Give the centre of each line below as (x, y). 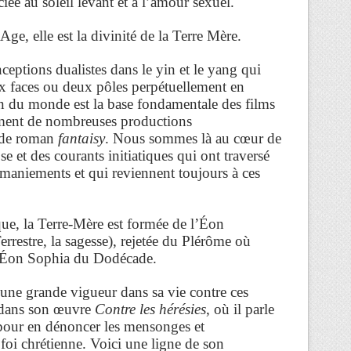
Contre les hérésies (150, 309)
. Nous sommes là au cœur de (193, 138)
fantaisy (81, 138)
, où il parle (240, 309)
